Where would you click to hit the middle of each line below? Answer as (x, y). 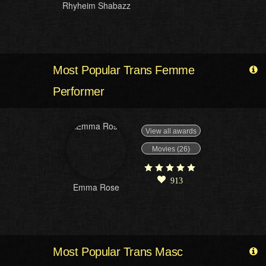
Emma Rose (96, 187)
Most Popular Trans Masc (118, 252)
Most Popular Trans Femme (124, 70)
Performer (79, 91)
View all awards (171, 132)
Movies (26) (171, 149)
